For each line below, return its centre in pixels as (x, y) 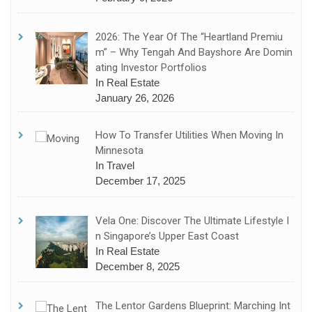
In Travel (115, 166)
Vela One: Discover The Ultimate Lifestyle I (193, 220)
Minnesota (120, 151)
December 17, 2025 (141, 181)
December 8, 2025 (138, 266)
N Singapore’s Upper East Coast (167, 236)
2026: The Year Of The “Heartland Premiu (189, 37)
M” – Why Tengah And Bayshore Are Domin (194, 52)
